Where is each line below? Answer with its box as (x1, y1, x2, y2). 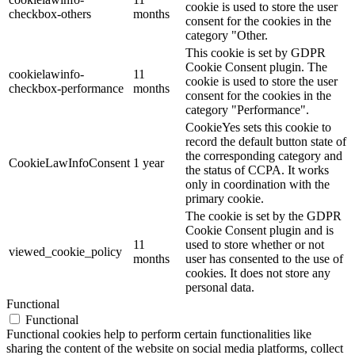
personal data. (185, 280, 254, 294)
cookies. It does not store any (185, 265, 330, 280)
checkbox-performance (9, 81, 124, 95)
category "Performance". (185, 102, 309, 116)
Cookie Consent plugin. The (185, 59, 327, 74)
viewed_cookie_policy (9, 244, 122, 258)
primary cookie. (185, 191, 264, 205)
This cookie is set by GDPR (185, 45, 326, 59)
